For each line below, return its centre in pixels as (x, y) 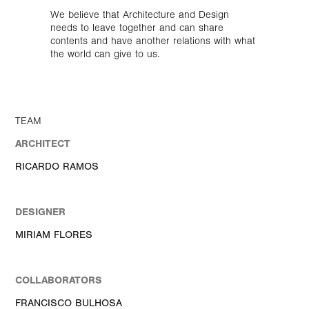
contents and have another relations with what (152, 41)
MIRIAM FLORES (54, 235)
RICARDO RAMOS (57, 166)
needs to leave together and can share (137, 28)
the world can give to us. (104, 54)
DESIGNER (41, 212)
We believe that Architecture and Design (139, 14)
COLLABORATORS (59, 280)
